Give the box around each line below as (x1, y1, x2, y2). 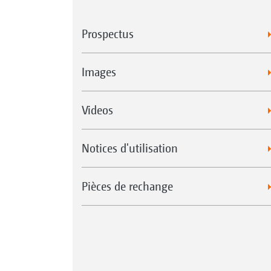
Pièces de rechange (81, 179, 173, 194)
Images (81, 65, 116, 79)
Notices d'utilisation (81, 141, 178, 155)
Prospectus (81, 27, 134, 41)
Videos (81, 103, 113, 117)
